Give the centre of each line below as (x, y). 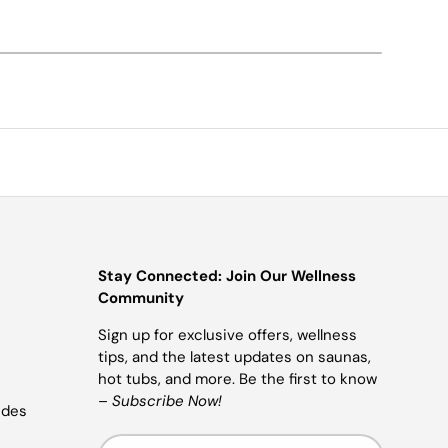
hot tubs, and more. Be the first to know (238, 378)
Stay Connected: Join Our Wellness (227, 275)
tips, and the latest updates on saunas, (235, 356)
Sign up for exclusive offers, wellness (228, 334)
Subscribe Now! (167, 400)
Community (141, 297)
